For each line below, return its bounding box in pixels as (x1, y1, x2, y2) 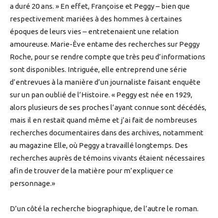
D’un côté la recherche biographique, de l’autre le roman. (10, 204, 199, 213)
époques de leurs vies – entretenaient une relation (10, 27, 179, 36)
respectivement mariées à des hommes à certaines (10, 15, 182, 23)
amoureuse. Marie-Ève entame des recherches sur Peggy (10, 40, 200, 49)
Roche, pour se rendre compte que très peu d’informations (10, 53, 205, 61)
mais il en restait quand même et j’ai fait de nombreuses (10, 116, 197, 125)
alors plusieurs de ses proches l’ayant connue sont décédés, (10, 103, 206, 112)
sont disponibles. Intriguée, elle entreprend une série (10, 65, 187, 74)
